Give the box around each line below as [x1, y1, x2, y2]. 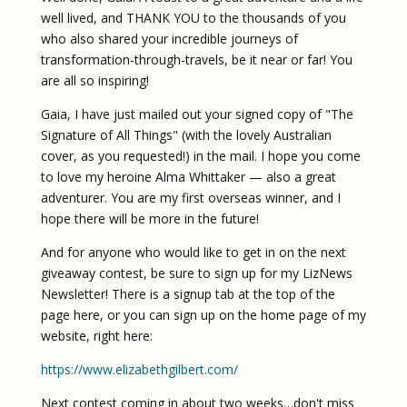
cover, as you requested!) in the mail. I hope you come [40, 147, 361, 164]
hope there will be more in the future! [40, 210, 259, 227]
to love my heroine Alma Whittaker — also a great [40, 168, 336, 185]
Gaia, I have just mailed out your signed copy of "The [40, 105, 353, 123]
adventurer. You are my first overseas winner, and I [40, 189, 341, 206]
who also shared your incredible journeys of [40, 30, 298, 47]
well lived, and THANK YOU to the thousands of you [40, 9, 346, 26]
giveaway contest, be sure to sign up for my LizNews [40, 264, 352, 282]
